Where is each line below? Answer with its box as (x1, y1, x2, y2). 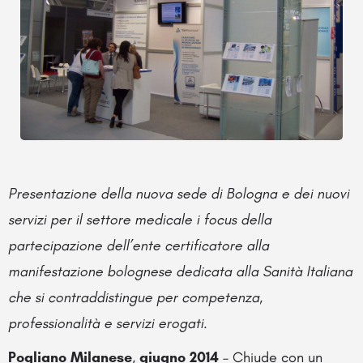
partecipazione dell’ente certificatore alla (8, 236, 269, 254)
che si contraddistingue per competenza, (8, 288, 263, 306)
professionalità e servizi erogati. (8, 314, 207, 332)
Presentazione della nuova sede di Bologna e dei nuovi (8, 184, 349, 203)
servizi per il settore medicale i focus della (8, 210, 271, 228)
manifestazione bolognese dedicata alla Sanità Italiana (8, 262, 352, 280)
